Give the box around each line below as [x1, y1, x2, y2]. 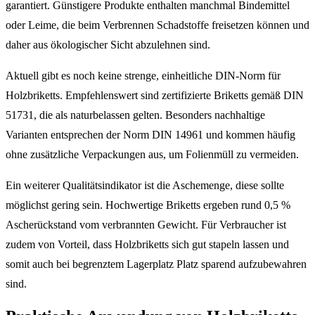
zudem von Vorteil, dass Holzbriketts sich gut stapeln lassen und [6, 238, 289, 250]
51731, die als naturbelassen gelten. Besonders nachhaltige [6, 108, 265, 121]
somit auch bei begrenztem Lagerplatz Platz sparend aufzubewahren [6, 257, 307, 270]
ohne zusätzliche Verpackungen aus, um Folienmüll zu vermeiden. [6, 148, 299, 160]
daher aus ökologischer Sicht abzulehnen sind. [6, 38, 210, 51]
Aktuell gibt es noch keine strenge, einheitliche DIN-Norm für [6, 69, 281, 82]
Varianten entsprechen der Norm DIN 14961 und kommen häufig [6, 128, 295, 141]
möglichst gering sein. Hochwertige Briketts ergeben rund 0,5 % [6, 198, 290, 211]
